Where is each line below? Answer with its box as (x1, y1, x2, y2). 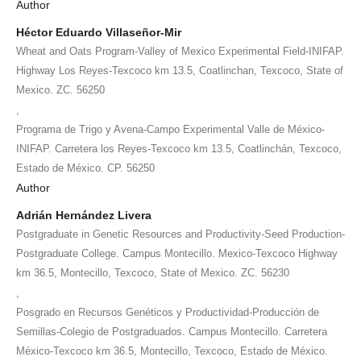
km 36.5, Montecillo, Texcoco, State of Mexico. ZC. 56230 (16, 266, 289, 279)
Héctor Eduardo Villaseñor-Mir (16, 25, 181, 39)
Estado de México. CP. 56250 (16, 161, 155, 174)
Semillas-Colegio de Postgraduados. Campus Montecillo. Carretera (16, 325, 327, 338)
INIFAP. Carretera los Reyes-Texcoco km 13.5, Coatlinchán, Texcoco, (16, 142, 342, 155)
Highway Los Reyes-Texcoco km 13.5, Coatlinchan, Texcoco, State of (16, 64, 343, 77)
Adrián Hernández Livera (16, 208, 151, 222)
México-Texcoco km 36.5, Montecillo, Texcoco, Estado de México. (16, 344, 328, 357)
